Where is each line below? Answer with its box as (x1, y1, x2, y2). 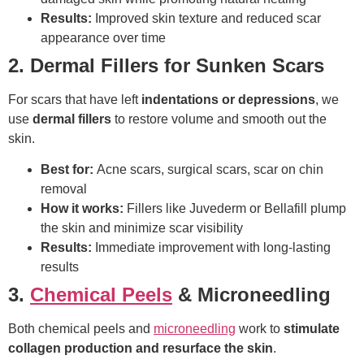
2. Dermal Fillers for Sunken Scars (8, 54, 324, 76)
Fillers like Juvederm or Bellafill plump (123, 201, 346, 216)
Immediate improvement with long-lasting (92, 240, 331, 255)
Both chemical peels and (8, 322, 154, 336)
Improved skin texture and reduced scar (92, 11, 321, 25)
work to (236, 322, 284, 336)
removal (41, 182, 87, 197)
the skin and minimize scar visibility (41, 221, 243, 236)
